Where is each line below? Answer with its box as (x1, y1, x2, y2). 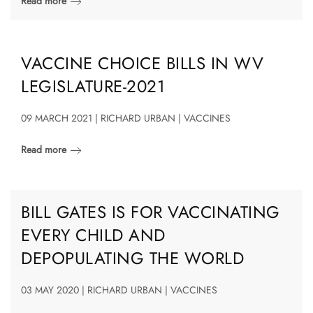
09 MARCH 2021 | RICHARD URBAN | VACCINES (21, 110, 231, 125)
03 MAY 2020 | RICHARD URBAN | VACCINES (21, 282, 217, 297)
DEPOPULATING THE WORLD (21, 245, 244, 270)
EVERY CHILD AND (21, 222, 166, 247)
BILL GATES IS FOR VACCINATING (21, 199, 280, 224)
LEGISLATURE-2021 (21, 73, 165, 99)
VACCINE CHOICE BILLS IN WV (21, 50, 263, 75)
